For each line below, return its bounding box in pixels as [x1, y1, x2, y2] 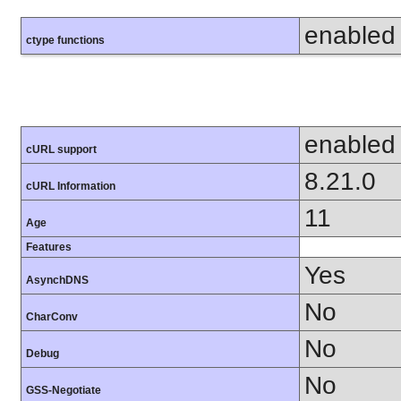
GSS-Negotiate [26, 384, 101, 397]
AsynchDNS [26, 274, 89, 287]
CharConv [26, 311, 78, 324]
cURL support [26, 143, 97, 157]
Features [26, 241, 72, 254]
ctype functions [26, 34, 105, 47]
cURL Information [26, 180, 115, 193]
